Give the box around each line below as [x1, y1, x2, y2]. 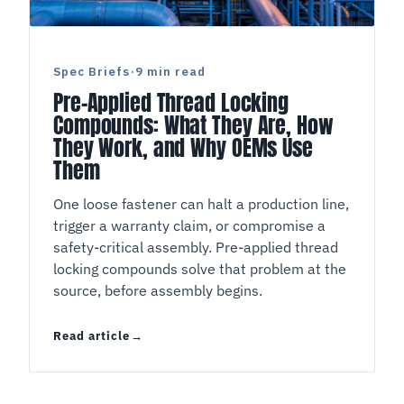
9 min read [134, 64, 206, 80]
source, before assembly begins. [53, 281, 263, 300]
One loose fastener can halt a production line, [53, 195, 64, 214]
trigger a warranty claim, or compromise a [53, 216, 326, 235]
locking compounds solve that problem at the [53, 260, 347, 279]
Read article [53, 328, 131, 344]
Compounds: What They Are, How [53, 109, 334, 142]
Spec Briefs [61, 64, 131, 80]
